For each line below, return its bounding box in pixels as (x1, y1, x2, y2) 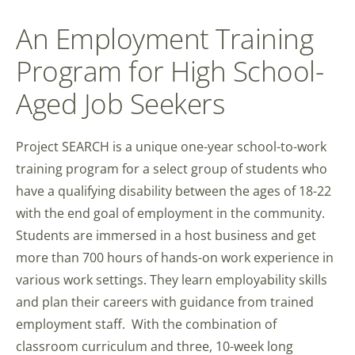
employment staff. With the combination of (16, 315, 277, 333)
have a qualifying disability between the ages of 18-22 (16, 181, 331, 200)
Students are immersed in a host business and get (16, 226, 316, 244)
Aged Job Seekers (16, 83, 224, 122)
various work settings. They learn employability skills (16, 270, 327, 288)
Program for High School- (16, 51, 323, 90)
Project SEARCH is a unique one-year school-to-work (16, 137, 326, 155)
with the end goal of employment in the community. (16, 204, 325, 222)
